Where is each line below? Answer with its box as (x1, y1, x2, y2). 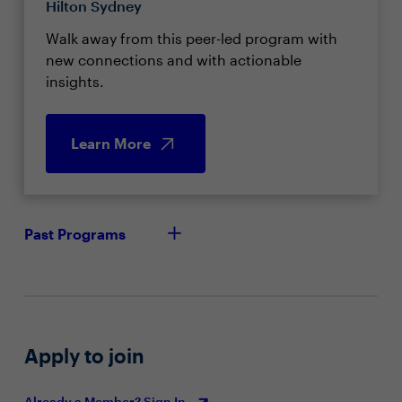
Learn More (70, 135, 151, 152)
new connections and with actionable (45, 51, 301, 68)
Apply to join (23, 344, 144, 367)
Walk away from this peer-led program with (45, 30, 337, 47)
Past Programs (23, 225, 126, 242)
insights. (45, 73, 104, 90)
